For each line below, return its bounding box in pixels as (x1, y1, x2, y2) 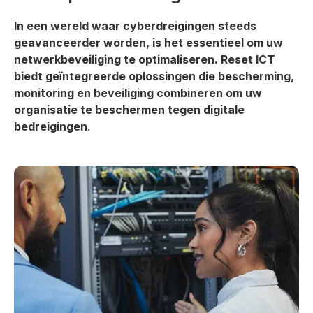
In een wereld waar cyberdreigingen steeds (14, 19, 256, 33)
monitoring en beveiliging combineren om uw (14, 86, 262, 100)
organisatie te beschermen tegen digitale (14, 103, 245, 117)
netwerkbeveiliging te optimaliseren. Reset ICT (14, 52, 275, 66)
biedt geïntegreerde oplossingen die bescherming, (14, 69, 294, 83)
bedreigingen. (14, 119, 91, 133)
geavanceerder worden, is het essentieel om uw (14, 36, 283, 50)
